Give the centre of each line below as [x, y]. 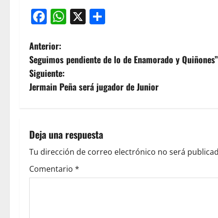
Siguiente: [47, 73]
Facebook [82, 17]
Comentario [52, 169]
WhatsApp [104, 17]
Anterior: [45, 46]
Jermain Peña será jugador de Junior [94, 87]
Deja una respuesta [66, 135]
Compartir [142, 17]
